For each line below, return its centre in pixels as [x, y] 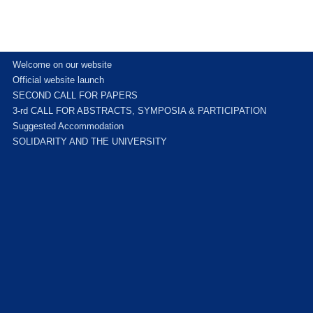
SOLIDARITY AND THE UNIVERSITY [90, 141]
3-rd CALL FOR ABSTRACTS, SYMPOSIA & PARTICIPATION [140, 110]
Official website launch [59, 80]
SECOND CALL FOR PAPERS [75, 95]
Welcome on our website [63, 64]
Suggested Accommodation [68, 126]
